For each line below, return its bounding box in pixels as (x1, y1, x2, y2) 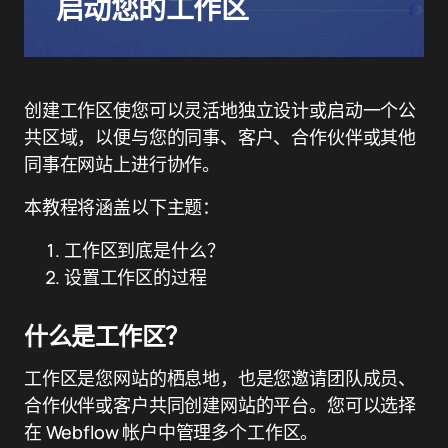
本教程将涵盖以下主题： (24, 195, 221, 219)
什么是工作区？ (24, 320, 189, 352)
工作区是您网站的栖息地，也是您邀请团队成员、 (24, 366, 417, 390)
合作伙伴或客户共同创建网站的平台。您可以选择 (24, 393, 417, 417)
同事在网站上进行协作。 (24, 152, 221, 176)
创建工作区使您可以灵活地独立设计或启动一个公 (24, 98, 417, 122)
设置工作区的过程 (64, 265, 207, 289)
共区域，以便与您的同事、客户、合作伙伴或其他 (24, 125, 417, 149)
